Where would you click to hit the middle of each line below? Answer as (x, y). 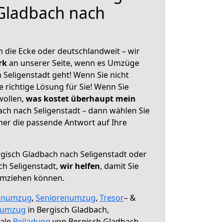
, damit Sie (119, 166)
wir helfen (80, 166)
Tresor (112, 198)
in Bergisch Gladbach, (67, 210)
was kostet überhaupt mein (81, 99)
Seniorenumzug (66, 198)
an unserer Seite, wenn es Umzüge (74, 63)
